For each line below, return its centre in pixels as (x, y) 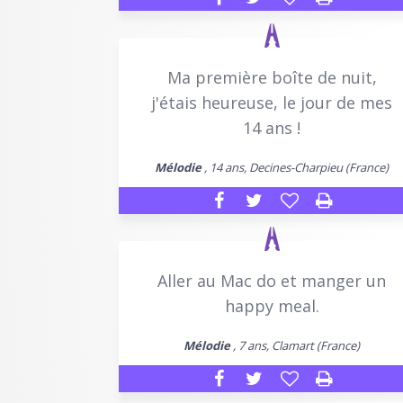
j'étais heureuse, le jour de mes (272, 102)
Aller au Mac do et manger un (272, 280)
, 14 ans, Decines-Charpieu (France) (295, 167)
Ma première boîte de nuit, (272, 77)
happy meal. (272, 305)
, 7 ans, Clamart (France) (295, 345)
